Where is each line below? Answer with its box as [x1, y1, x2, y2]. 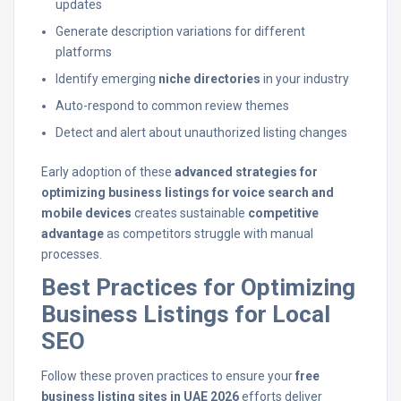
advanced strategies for [175, 165, 318, 179]
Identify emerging [55, 72, 158, 86]
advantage [41, 226, 104, 241]
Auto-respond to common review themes [55, 98, 289, 113]
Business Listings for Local [41, 301, 330, 328]
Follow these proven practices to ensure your [41, 369, 295, 383]
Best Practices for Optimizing [41, 274, 355, 301]
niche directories [158, 72, 260, 86]
